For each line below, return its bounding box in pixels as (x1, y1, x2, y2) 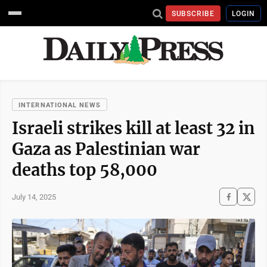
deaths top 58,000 (12, 160, 157, 180)
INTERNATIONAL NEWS (18, 101, 101, 109)
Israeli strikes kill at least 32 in (12, 118, 255, 138)
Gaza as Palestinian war (12, 139, 200, 159)
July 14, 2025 (12, 192, 56, 201)
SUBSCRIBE (171, 9, 215, 18)
